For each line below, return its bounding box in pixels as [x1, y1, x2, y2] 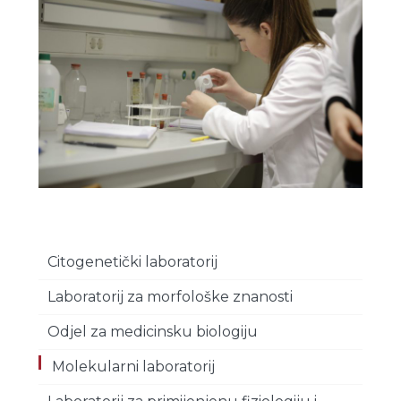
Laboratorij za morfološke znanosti [47, 287, 293, 305]
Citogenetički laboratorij [47, 252, 218, 270]
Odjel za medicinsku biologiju [47, 322, 258, 340]
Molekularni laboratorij [51, 357, 215, 375]
